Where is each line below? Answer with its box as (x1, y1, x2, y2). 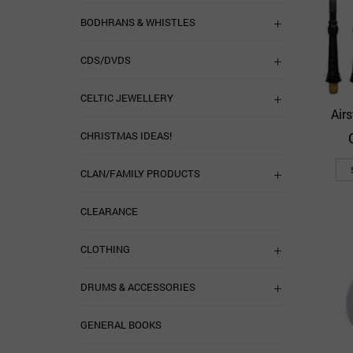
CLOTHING (80, 242, 130, 256)
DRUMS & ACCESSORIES (80, 280, 195, 294)
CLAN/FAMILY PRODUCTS (80, 166, 200, 180)
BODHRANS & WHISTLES (80, 15, 195, 29)
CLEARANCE (80, 204, 138, 218)
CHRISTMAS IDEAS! (80, 128, 172, 143)
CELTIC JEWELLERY (80, 91, 173, 105)
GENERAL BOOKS (80, 318, 162, 332)
